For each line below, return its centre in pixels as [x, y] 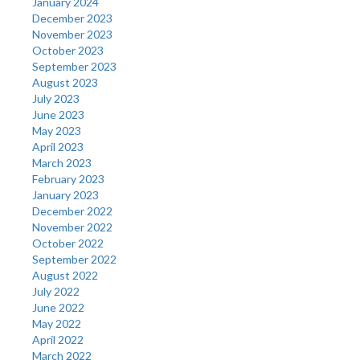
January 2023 [65, 194]
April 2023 [58, 146]
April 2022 [58, 339]
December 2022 [72, 211]
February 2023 [68, 178]
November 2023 [72, 34]
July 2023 [56, 98]
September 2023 [74, 66]
